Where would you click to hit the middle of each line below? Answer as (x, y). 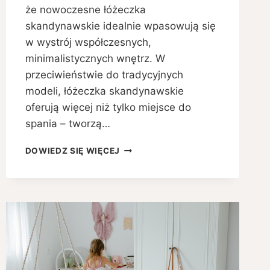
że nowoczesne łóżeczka (85, 10)
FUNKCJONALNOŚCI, (165, 199)
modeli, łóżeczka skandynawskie (104, 91)
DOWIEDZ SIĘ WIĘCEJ (72, 151)
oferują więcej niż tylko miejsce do (108, 108)
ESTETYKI (141, 211)
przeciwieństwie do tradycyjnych (104, 75)
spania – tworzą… (67, 124)
